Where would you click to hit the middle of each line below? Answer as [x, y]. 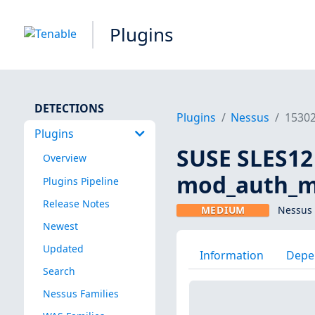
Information [231, 255]
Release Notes [76, 203]
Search [59, 271]
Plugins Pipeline [81, 181]
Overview [64, 158]
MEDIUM [223, 210]
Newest [60, 226]
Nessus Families [81, 294]
